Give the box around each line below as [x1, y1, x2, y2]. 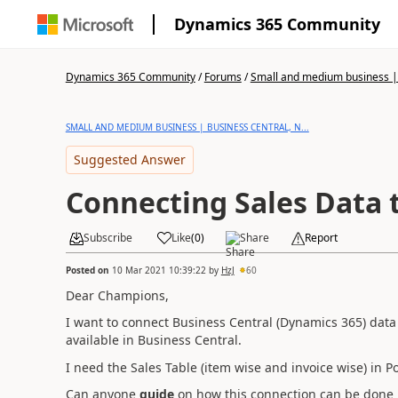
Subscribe [83, 230, 132, 245]
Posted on [65, 263, 112, 276]
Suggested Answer [73, 151, 186, 168]
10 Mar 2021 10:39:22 [111, 263, 206, 276]
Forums [203, 69, 242, 84]
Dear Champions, [65, 286, 169, 304]
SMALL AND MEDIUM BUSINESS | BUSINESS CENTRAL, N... [65, 121, 309, 133]
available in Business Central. [65, 331, 242, 348]
